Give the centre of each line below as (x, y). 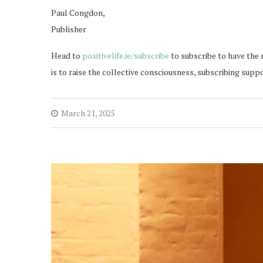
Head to (67, 56)
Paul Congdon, (78, 13)
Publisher (69, 29)
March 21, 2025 (88, 113)
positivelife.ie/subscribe (126, 56)
